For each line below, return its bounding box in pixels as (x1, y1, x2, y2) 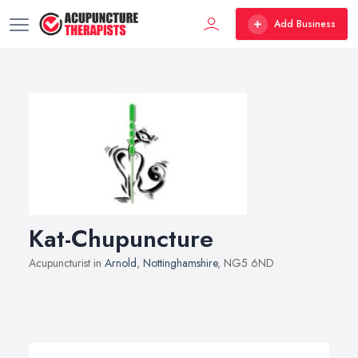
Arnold (105, 255, 137, 271)
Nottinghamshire (143, 255, 217, 271)
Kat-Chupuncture (29, 221, 213, 256)
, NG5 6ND (217, 255, 274, 271)
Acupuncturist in (29, 255, 105, 271)
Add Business (274, 17, 336, 31)
